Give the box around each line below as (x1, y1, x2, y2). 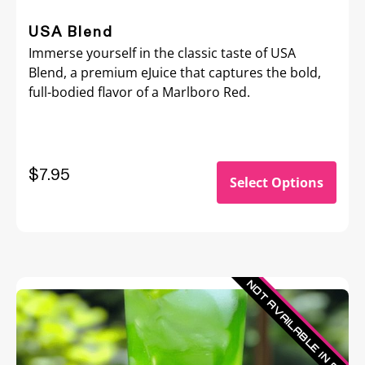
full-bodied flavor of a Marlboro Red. (29, 83, 250, 101)
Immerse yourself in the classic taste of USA (29, 44, 296, 62)
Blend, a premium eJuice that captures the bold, (29, 64, 321, 81)
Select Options (230, 174, 323, 191)
